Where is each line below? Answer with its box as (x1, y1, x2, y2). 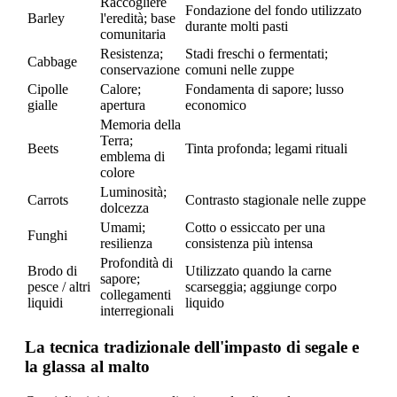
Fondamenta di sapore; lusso (185, 81, 344, 97)
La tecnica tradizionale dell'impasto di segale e (25, 338, 359, 357)
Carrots (27, 191, 68, 207)
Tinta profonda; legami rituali (185, 140, 347, 156)
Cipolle (27, 81, 68, 97)
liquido (185, 294, 224, 310)
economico (185, 97, 246, 113)
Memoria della (100, 116, 181, 132)
